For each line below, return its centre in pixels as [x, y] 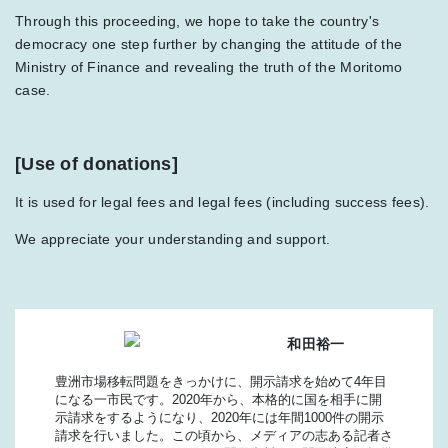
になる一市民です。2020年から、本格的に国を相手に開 [218, 399]
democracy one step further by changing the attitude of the [209, 43]
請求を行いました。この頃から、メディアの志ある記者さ [224, 435]
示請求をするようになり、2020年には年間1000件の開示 [219, 417]
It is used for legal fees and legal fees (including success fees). [222, 201]
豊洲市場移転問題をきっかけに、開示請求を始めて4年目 [221, 381]
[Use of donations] [97, 163]
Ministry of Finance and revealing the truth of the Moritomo [209, 66]
